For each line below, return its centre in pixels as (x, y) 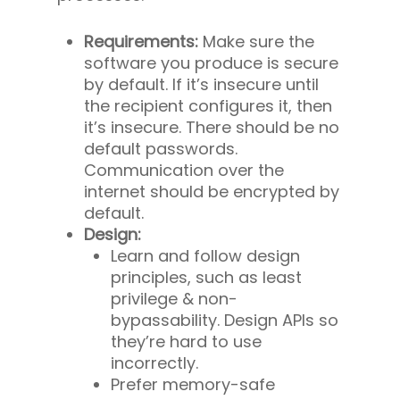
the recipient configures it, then (208, 105)
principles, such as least (206, 277)
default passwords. (161, 148)
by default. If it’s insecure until (201, 84)
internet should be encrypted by (212, 191)
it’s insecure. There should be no (212, 127)
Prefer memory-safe (193, 384)
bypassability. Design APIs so (225, 320)
